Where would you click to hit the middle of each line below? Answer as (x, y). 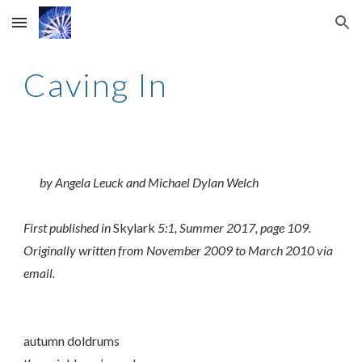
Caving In (96, 85)
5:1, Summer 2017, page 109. (234, 227)
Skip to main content (70, 30)
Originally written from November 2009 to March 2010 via (179, 250)
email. (40, 273)
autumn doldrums (72, 341)
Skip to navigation (299, 30)
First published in (69, 227)
